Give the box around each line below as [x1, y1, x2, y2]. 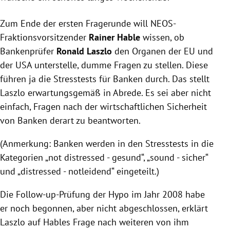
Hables [43, 216, 70, 228]
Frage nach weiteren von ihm [70, 216, 189, 228]
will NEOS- [131, 17, 176, 30]
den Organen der [112, 45, 184, 57]
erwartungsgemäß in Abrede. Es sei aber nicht [25, 87, 211, 99]
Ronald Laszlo [56, 45, 112, 57]
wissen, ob [143, 31, 184, 44]
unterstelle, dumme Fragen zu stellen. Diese [32, 59, 208, 71]
